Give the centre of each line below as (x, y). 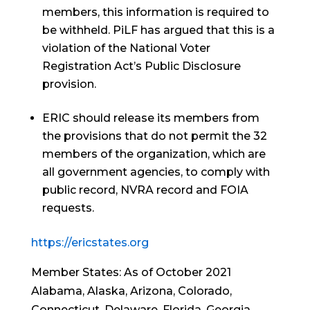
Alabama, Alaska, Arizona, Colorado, (131, 291)
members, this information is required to (155, 12)
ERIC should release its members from (151, 118)
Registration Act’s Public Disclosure (141, 66)
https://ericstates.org (90, 243)
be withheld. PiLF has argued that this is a (158, 30)
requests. (68, 208)
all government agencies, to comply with (156, 172)
